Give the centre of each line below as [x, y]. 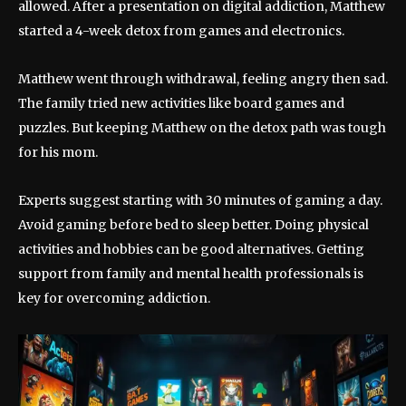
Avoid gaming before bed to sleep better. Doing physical [193, 224]
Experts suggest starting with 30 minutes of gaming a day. [200, 200]
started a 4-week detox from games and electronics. [181, 30]
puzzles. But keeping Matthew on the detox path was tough [202, 127]
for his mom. [58, 152]
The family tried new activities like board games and [181, 103]
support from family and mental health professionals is [191, 273]
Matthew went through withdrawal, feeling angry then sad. [203, 78]
